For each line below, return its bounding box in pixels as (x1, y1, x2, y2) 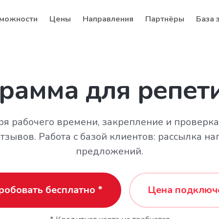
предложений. (76, 145, 143, 158)
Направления (83, 14, 133, 24)
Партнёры (145, 14, 184, 24)
